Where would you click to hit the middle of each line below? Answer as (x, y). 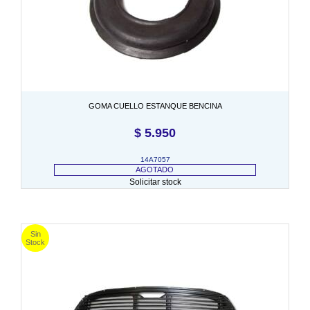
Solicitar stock (155, 182)
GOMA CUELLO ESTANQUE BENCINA (155, 106)
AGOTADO (155, 169)
